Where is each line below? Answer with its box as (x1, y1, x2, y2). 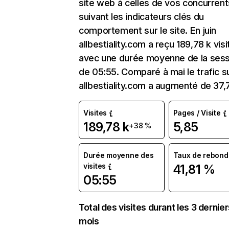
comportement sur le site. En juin (79, 25, 217, 36)
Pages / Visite (173, 108, 221, 117)
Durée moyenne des (83, 151, 154, 159)
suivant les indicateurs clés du (79, 11, 204, 22)
